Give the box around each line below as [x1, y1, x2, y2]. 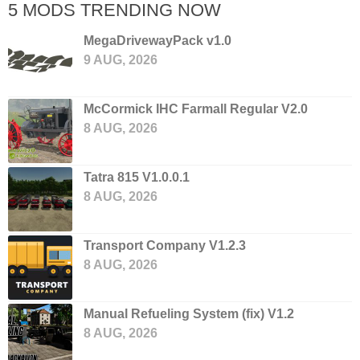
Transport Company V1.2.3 [84, 239, 246, 253]
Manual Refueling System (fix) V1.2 [84, 307, 294, 321]
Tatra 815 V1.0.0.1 [84, 170, 190, 185]
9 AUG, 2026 [84, 53, 157, 67]
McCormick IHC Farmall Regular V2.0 [84, 102, 308, 117]
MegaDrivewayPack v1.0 [84, 34, 231, 48]
